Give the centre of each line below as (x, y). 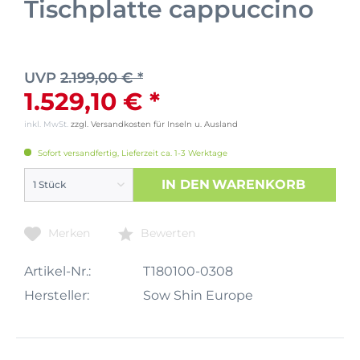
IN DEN (186, 184)
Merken (69, 233)
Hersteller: (57, 295)
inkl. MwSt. (47, 124)
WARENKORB (259, 184)
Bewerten (166, 233)
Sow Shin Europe (198, 295)
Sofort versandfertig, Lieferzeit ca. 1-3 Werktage (131, 153)
